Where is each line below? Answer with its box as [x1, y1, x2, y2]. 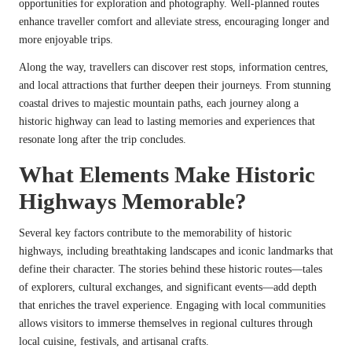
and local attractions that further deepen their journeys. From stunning [19, 79, 331, 91]
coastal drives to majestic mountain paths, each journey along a [19, 97, 299, 109]
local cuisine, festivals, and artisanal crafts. [19, 335, 209, 347]
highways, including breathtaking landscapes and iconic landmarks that [19, 244, 333, 257]
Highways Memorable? [19, 188, 247, 214]
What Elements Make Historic [19, 161, 315, 187]
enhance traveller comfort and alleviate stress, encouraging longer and [19, 15, 329, 27]
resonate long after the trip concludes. [19, 133, 186, 145]
